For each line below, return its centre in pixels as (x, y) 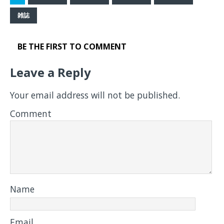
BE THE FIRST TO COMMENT (72, 47)
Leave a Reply (50, 72)
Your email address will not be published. (95, 95)
